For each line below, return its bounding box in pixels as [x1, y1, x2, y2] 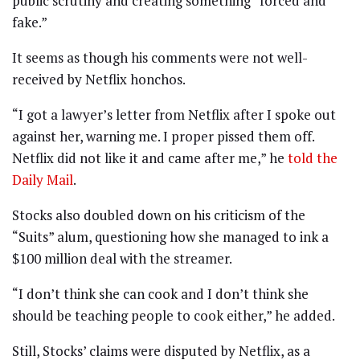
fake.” [12, 12, 47, 31]
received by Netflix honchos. [12, 69, 186, 88]
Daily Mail [12, 170, 73, 189]
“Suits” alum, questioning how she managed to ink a [12, 227, 329, 246]
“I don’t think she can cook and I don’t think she [12, 284, 309, 303]
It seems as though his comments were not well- [12, 47, 308, 67]
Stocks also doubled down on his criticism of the [12, 205, 305, 224]
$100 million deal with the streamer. [12, 248, 232, 268]
